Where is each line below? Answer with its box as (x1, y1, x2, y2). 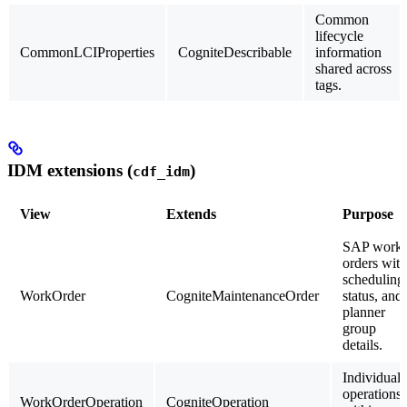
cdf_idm (133, 163, 190, 180)
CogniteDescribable (178, 44, 292, 60)
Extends (166, 206, 216, 223)
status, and (342, 288, 402, 304)
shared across (315, 60, 392, 76)
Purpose (342, 206, 393, 223)
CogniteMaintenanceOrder (166, 288, 319, 304)
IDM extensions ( (7, 160, 133, 180)
